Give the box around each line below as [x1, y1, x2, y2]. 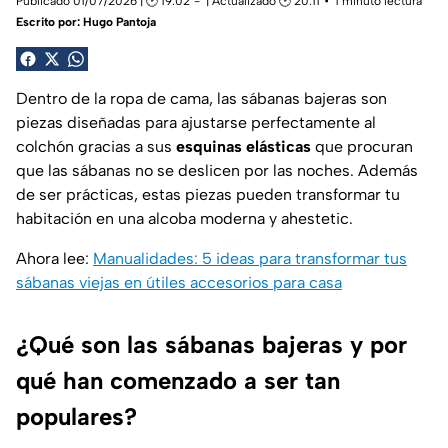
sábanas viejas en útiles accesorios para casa [16, 272, 342, 292]
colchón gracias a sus [16, 136, 176, 156]
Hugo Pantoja [83, 14, 156, 29]
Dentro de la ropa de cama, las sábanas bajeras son [16, 88, 387, 108]
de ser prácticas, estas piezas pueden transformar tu [16, 184, 400, 204]
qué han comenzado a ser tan [16, 365, 340, 395]
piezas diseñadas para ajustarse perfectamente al [16, 112, 376, 132]
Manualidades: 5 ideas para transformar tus [93, 248, 407, 268]
